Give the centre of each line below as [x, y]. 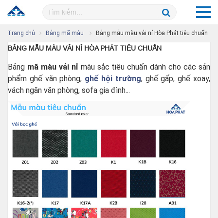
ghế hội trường [113, 79]
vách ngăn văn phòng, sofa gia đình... [69, 90]
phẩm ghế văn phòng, [46, 79]
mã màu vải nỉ [53, 67]
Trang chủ [21, 33]
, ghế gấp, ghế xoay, [176, 79]
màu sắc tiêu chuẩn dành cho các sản [144, 67]
